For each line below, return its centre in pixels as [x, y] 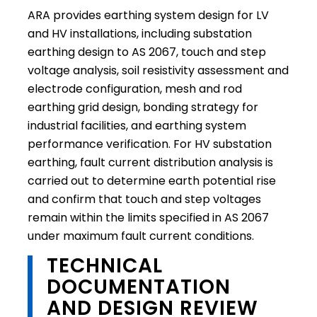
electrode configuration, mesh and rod [134, 88]
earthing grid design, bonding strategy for [143, 107]
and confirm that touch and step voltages [144, 199]
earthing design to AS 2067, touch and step [146, 52]
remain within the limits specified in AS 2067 [148, 217]
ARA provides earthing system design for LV [148, 15]
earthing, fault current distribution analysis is [150, 162]
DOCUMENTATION [138, 287]
